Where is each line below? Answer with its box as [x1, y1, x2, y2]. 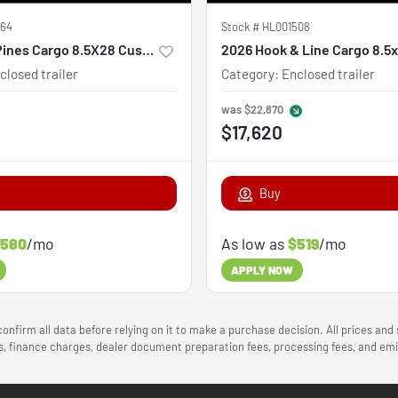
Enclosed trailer [282, 65, 375, 82]
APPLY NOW [231, 263, 293, 278]
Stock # [221, 19, 262, 34]
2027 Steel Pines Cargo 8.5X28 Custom [142, 40, 154, 58]
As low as [221, 233, 288, 253]
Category [221, 65, 275, 82]
